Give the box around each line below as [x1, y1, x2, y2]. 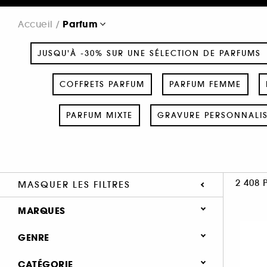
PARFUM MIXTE [66, 110, 133, 120]
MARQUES [18, 204, 66, 217]
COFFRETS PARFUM [59, 79, 145, 89]
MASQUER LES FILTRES [18, 178, 131, 190]
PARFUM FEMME [169, 79, 241, 89]
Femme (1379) [38, 253, 103, 265]
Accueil [18, 18, 53, 30]
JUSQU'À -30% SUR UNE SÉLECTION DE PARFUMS [38, 48, 261, 58]
